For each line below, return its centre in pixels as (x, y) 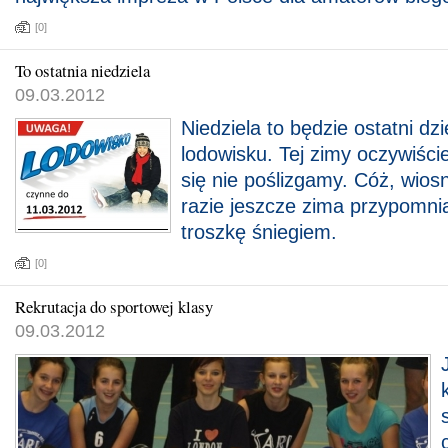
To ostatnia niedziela (82, 70)
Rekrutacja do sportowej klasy (114, 306)
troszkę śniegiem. (259, 232)
